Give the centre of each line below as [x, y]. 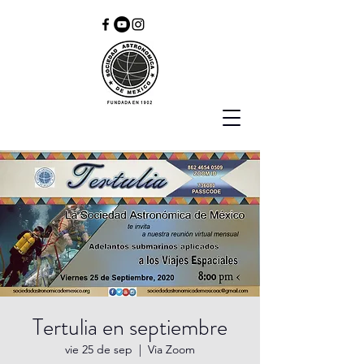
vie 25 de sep [99, 349]
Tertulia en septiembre [130, 327]
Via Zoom [171, 349]
